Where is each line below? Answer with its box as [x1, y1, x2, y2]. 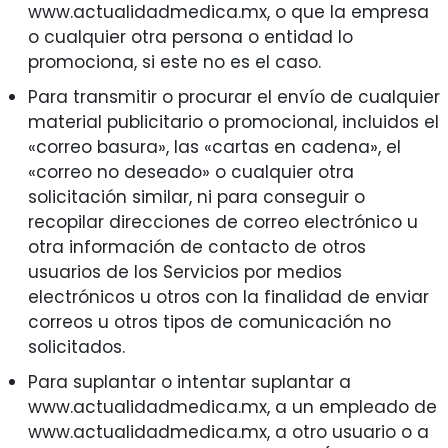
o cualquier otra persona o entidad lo [27, 25, 353, 50]
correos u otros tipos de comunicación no [27, 310, 391, 335]
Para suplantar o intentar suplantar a [27, 370, 351, 395]
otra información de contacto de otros [27, 235, 366, 260]
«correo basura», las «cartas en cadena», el [27, 135, 401, 160]
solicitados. [27, 335, 125, 360]
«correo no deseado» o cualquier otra [27, 160, 354, 185]
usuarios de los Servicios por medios [27, 260, 342, 285]
